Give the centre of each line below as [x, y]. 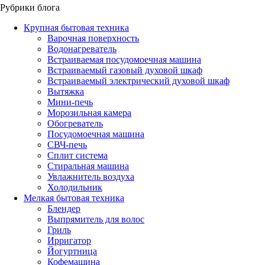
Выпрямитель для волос [96, 219]
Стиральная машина [88, 166]
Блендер [64, 208]
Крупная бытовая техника [76, 27]
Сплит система [77, 155]
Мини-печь [70, 102]
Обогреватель [75, 123]
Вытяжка [66, 91]
